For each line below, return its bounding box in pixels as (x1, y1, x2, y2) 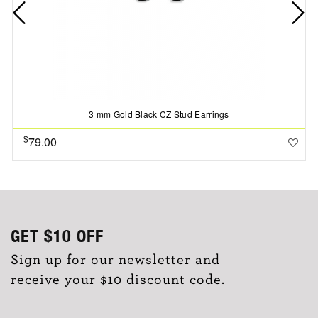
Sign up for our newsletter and (11, 252, 220, 267)
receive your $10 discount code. (11, 272, 225, 287)
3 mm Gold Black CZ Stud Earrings (89, 107, 229, 120)
